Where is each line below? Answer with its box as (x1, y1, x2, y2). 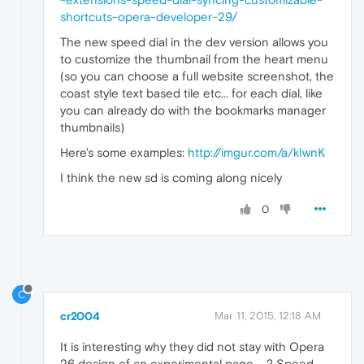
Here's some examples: (60, 145, 188, 160)
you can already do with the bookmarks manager (60, 103, 326, 118)
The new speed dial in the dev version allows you (60, 35, 328, 50)
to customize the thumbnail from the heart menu (60, 52, 328, 67)
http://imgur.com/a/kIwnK (188, 145, 325, 160)
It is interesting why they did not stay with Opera (60, 340, 324, 354)
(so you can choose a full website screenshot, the (60, 69, 334, 84)
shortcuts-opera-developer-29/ (60, 10, 237, 24)
